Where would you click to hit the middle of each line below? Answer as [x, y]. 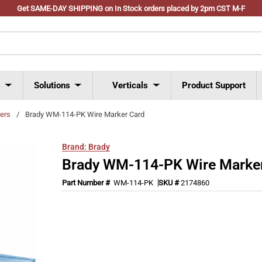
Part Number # [87, 182]
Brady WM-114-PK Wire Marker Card [85, 114]
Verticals [130, 85]
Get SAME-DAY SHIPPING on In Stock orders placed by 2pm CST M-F [131, 8]
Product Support [214, 85]
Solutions [52, 85]
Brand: [75, 146]
